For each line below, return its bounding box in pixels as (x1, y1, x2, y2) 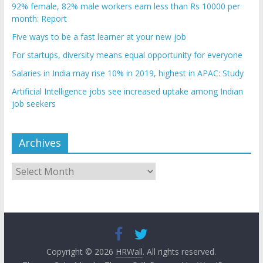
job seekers (11, 98, 56, 110)
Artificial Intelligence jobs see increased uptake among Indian (11, 86, 243, 97)
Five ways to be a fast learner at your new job (11, 31, 186, 43)
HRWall (116, 246, 143, 258)
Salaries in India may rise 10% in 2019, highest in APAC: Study (11, 68, 244, 79)
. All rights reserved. (143, 246, 217, 258)
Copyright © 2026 (46, 246, 116, 258)
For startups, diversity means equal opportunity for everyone (11, 49, 242, 61)
